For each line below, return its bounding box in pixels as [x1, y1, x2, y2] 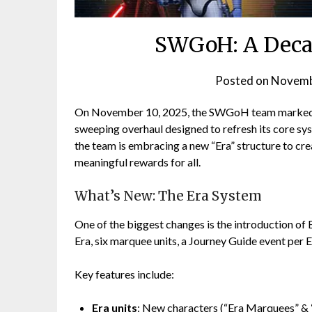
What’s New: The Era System [75, 188, 262, 205]
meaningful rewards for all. [75, 155, 201, 169]
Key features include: [75, 267, 174, 281]
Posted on [215, 73, 272, 88]
